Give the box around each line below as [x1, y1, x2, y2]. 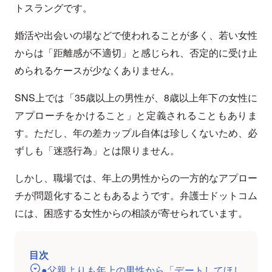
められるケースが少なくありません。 [15, 63, 180, 78]
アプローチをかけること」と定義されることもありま [15, 108, 257, 123]
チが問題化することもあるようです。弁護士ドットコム [15, 188, 257, 203]
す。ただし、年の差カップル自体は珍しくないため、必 [15, 126, 257, 140]
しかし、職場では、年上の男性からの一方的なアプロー [15, 171, 257, 185]
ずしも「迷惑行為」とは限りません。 [15, 143, 180, 158]
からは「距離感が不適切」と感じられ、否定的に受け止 [15, 46, 257, 60]
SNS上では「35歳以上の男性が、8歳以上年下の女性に [15, 90, 257, 105]
